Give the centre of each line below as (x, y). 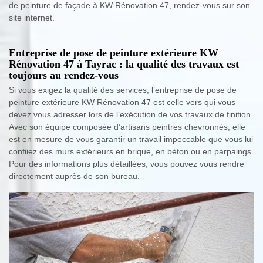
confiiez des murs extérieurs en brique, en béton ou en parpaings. (131, 152)
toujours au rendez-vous (64, 75)
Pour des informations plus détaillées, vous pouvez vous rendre (127, 164)
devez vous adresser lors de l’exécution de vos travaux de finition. (131, 115)
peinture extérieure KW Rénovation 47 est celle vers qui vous (122, 102)
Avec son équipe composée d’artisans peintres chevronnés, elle (127, 127)
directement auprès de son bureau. (74, 176)
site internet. (32, 18)
